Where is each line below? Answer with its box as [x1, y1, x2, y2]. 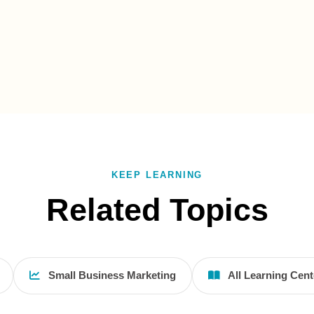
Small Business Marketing [46, 269, 176, 281]
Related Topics [46, 191, 268, 227]
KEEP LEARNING [111, 169, 203, 180]
